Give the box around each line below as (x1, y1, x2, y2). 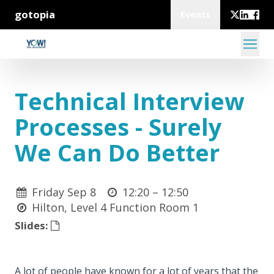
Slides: (15, 218, 51, 232)
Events (180, 9, 210, 20)
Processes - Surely (15, 111, 222, 143)
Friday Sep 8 (32, 185, 97, 199)
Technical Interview (15, 85, 245, 117)
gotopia (15, 7, 55, 21)
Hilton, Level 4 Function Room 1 (32, 200, 199, 215)
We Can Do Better (15, 136, 220, 168)
